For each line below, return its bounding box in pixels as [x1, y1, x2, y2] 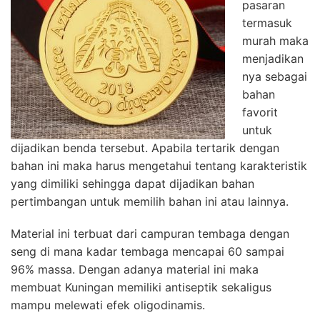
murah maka [242, 33, 309, 48]
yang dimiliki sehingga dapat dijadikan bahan [11, 176, 254, 191]
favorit [242, 104, 278, 119]
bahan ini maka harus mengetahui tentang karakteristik [11, 158, 307, 173]
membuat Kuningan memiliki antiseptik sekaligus [11, 279, 271, 294]
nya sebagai [242, 69, 307, 84]
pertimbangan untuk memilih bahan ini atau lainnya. [11, 194, 289, 209]
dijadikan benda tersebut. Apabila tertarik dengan [11, 140, 279, 155]
